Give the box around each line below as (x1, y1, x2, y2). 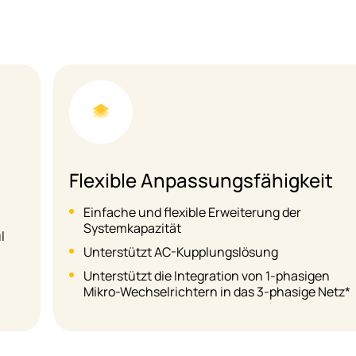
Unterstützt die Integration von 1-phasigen (83, 267, 330, 285)
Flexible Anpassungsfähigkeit (68, 167, 333, 194)
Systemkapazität (83, 219, 181, 238)
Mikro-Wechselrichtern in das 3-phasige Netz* (83, 283, 350, 301)
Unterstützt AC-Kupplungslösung (83, 243, 278, 261)
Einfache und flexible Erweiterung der (83, 203, 301, 222)
